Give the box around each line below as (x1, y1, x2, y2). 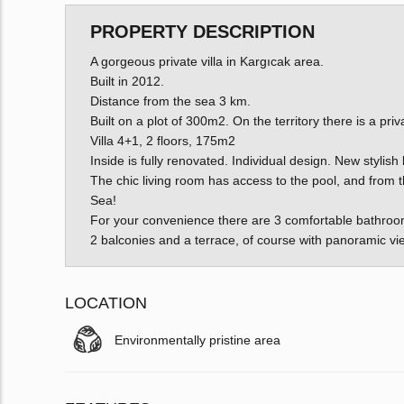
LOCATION (65, 293, 147, 312)
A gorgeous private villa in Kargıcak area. (89, 53, 324, 69)
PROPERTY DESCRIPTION (89, 21, 315, 41)
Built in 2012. (89, 73, 164, 88)
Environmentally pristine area (115, 332, 280, 347)
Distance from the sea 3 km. (89, 93, 251, 108)
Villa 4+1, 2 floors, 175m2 (89, 133, 235, 148)
